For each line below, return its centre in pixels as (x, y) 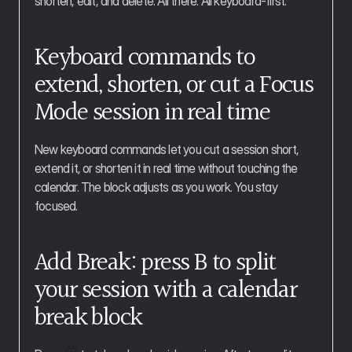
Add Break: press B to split (155, 260)
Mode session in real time (152, 110)
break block (88, 315)
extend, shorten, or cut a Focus (174, 83)
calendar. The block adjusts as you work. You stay (156, 187)
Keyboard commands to (145, 55)
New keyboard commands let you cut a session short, (167, 149)
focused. (56, 206)
